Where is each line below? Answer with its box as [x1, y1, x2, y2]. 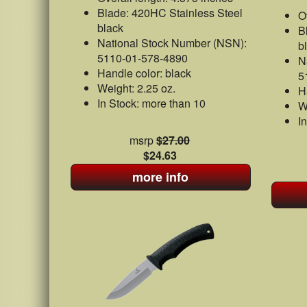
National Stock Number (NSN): [97, 35, 247, 51]
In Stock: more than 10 [97, 95, 206, 111]
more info [132, 168, 189, 186]
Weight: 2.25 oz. [97, 80, 175, 96]
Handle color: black [97, 65, 191, 81]
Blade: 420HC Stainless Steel [97, 5, 243, 21]
